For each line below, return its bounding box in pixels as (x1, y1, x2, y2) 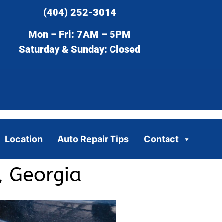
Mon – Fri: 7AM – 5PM (28, 28, 131, 41)
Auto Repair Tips (57, 133, 129, 144)
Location (4, 133, 43, 144)
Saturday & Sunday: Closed (19, 43, 141, 55)
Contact (143, 133, 179, 144)
